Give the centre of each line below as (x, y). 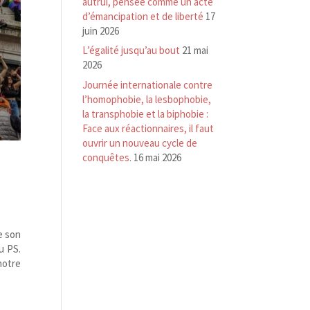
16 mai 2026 (158, 157)
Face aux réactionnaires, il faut (148, 128)
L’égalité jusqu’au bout (131, 50)
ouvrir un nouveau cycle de (140, 143)
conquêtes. (107, 157)
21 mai (195, 50)
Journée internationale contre (148, 84)
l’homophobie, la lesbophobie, (147, 99)
